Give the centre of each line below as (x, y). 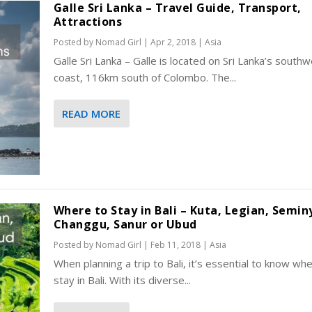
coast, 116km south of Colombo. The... (145, 77)
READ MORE (91, 113)
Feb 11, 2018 (175, 245)
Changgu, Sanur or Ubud (125, 225)
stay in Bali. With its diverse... (122, 280)
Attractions (88, 21)
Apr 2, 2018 (173, 42)
